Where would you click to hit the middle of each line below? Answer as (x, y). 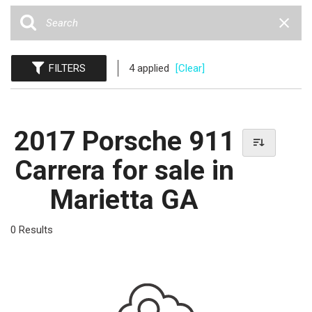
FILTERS (67, 69)
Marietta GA (124, 200)
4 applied (150, 69)
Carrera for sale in (124, 171)
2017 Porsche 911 (124, 142)
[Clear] (190, 69)
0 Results (32, 230)
